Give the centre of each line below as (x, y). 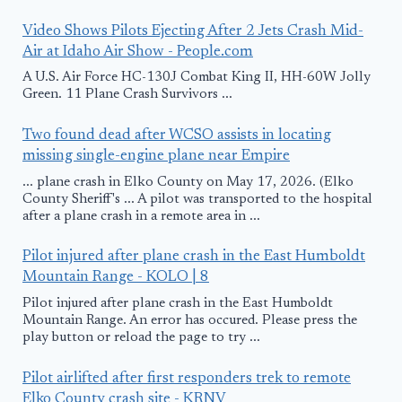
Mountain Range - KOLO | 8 (116, 278)
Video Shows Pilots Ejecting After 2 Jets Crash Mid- (193, 31)
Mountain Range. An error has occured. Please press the (190, 320)
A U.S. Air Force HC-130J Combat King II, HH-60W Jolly (197, 78)
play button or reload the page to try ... (141, 337)
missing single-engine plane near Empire (156, 156)
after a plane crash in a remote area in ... (141, 216)
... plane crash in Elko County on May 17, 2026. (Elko (188, 182)
